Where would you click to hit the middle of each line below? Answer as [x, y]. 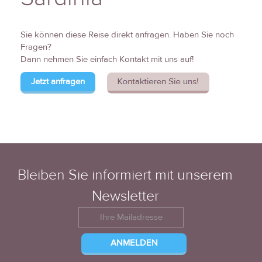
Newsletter [125, 196]
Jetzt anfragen [58, 81]
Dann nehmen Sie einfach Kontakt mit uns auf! [107, 60]
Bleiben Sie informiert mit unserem [125, 175]
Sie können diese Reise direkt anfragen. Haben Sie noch [127, 35]
